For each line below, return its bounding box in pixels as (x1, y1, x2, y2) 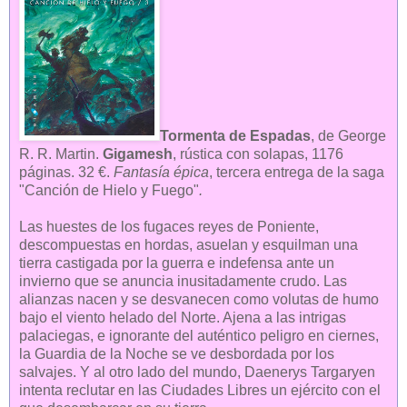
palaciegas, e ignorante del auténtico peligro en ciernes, (19, 328, 379, 344)
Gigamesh (103, 146, 173, 163)
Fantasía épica (114, 164, 209, 181)
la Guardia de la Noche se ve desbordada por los (19, 346, 334, 362)
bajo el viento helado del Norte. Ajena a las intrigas (19, 310, 346, 326)
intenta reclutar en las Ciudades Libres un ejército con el (19, 382, 381, 399)
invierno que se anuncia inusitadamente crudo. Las (19, 273, 347, 290)
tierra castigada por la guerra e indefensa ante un (19, 255, 334, 272)
